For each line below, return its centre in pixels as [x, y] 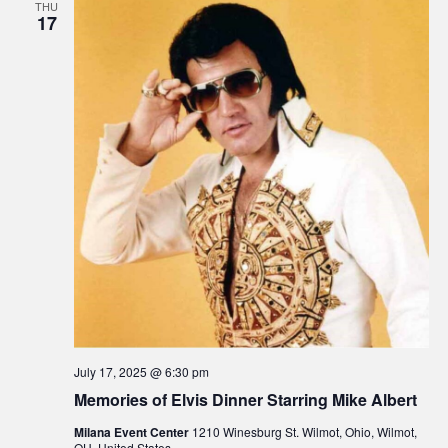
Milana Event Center [132, 431]
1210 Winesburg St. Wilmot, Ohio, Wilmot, [304, 431]
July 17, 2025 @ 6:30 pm [141, 371]
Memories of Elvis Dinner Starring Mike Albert [245, 399]
